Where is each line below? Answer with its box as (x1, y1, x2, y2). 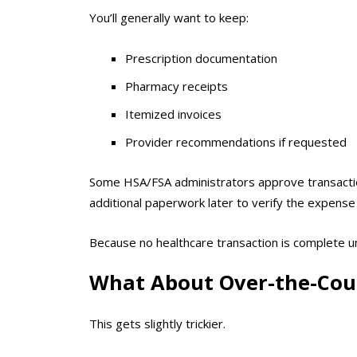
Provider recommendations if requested (125, 133, 347, 150)
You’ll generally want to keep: (89, 10, 249, 26)
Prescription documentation (125, 49, 277, 66)
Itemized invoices (125, 105, 222, 122)
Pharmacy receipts (125, 77, 228, 94)
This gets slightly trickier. (89, 315, 226, 331)
